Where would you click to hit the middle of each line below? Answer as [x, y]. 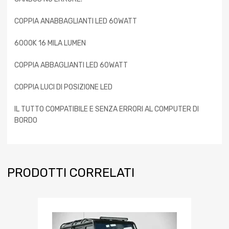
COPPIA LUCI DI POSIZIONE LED [63, 87]
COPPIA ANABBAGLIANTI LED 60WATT [76, 21]
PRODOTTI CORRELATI [71, 173]
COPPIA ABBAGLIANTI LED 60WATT [71, 65]
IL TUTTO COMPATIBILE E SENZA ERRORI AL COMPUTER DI [107, 109]
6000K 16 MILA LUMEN [50, 43]
